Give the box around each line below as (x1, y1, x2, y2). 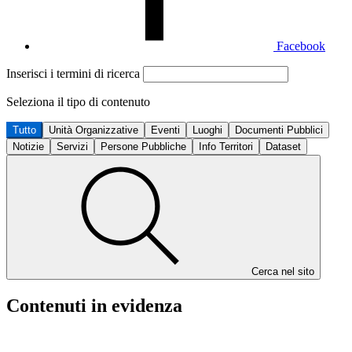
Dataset (266, 141, 301, 152)
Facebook (277, 39, 325, 53)
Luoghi (192, 124, 222, 136)
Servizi (57, 141, 88, 152)
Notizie (13, 141, 44, 152)
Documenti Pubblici (235, 124, 323, 136)
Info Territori (199, 141, 253, 152)
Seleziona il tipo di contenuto (6, 95, 150, 108)
